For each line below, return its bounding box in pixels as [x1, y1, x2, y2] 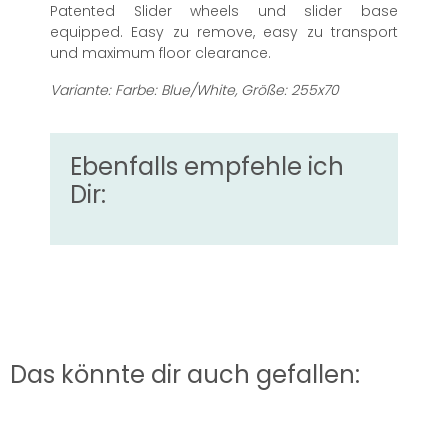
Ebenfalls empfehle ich [70, 150, 344, 184]
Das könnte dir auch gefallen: [9, 358, 360, 392]
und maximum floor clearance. [50, 43, 271, 64]
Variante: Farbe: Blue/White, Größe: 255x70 [50, 80, 339, 101]
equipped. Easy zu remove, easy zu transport [50, 22, 398, 43]
